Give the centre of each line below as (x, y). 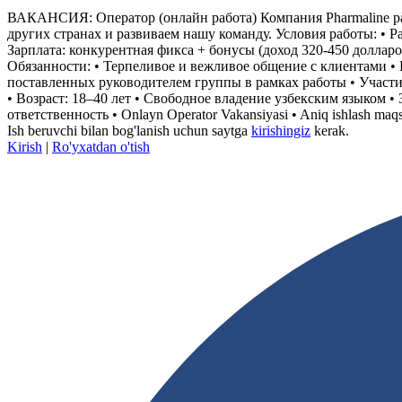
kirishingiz (281, 131)
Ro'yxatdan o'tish (101, 147)
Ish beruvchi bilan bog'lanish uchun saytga (129, 131)
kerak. (330, 131)
